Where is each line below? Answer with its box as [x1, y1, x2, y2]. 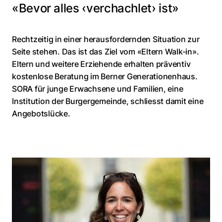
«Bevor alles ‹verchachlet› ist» [12, 1, 179, 16]
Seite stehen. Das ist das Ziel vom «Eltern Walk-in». [12, 47, 199, 57]
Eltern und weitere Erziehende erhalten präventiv [12, 59, 191, 69]
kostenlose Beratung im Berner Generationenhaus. [12, 71, 198, 82]
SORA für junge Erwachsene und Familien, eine [12, 84, 183, 94]
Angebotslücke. [12, 109, 70, 119]
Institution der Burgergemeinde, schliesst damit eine [12, 96, 204, 107]
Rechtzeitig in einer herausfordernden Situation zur [12, 34, 200, 45]
